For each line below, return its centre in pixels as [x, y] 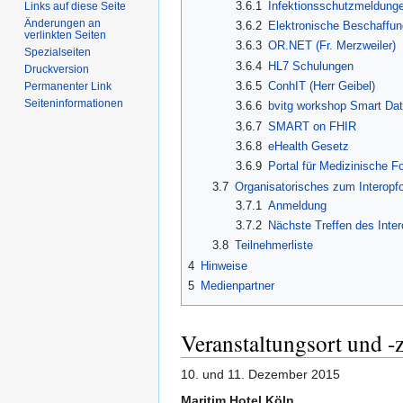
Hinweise [224, 265]
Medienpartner [237, 286]
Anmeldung [298, 205]
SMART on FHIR [313, 126]
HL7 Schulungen [311, 66]
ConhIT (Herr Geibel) [322, 86]
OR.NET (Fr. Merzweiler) [332, 46]
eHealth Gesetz [309, 147]
